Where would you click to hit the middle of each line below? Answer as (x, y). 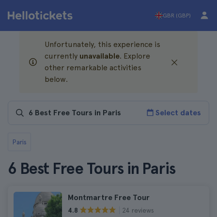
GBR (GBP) (177, 15)
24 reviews (138, 210)
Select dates (178, 113)
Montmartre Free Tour (109, 197)
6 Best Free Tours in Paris (92, 169)
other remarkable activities (93, 68)
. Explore (135, 56)
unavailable (100, 56)
